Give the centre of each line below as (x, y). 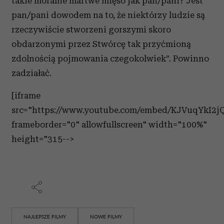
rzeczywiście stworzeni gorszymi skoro (91, 30)
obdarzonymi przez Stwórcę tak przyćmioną (101, 44)
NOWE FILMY (106, 217)
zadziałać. (31, 73)
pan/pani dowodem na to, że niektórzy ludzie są (108, 15)
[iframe (26, 96)
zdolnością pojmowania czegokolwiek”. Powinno (110, 59)
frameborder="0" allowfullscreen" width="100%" (109, 125)
